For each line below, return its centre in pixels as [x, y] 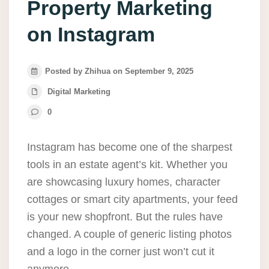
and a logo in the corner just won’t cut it [121, 252]
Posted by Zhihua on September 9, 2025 [119, 71]
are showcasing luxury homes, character [124, 182]
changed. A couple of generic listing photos [129, 234]
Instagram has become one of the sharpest [130, 147]
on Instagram [91, 35]
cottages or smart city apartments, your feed [132, 200]
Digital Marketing [79, 92]
